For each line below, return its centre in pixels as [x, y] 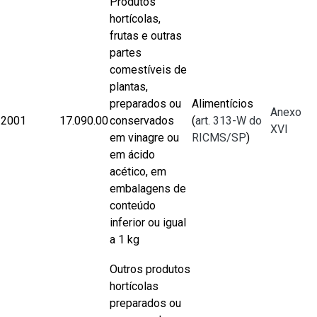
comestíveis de [148, 70]
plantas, [129, 87]
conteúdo [133, 206]
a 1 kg [125, 240]
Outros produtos [150, 269]
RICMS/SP [219, 138]
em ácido [132, 155]
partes [126, 53]
